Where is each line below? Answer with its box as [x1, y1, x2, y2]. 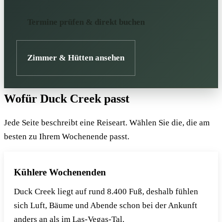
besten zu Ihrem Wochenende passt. [4, 132, 129, 142]
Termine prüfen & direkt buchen [27, 17, 145, 27]
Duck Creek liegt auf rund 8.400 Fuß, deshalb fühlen [14, 187, 198, 197]
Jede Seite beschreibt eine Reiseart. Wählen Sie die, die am [4, 118, 210, 128]
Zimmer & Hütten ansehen [27, 53, 124, 63]
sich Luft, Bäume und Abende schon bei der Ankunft [14, 201, 197, 211]
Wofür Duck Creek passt [4, 92, 129, 106]
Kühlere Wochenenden [14, 167, 106, 178]
